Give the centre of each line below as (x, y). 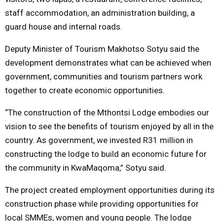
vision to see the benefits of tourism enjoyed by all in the (109, 126)
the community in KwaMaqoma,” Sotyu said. (86, 167)
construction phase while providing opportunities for (102, 203)
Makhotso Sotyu (138, 49)
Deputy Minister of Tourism (56, 49)
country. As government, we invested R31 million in (99, 140)
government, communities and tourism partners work (104, 76)
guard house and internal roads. (64, 26)
